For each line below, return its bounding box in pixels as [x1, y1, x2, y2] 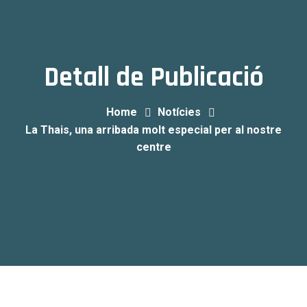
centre [136, 140, 171, 153]
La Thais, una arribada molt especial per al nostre [25, 123, 282, 136]
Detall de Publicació [43, 60, 264, 95]
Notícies [158, 106, 201, 119]
